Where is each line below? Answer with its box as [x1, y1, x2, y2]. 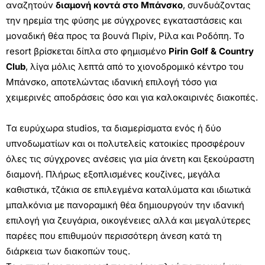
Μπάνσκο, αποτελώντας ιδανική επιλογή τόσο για [6, 76, 217, 88]
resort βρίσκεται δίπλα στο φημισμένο [6, 46, 169, 57]
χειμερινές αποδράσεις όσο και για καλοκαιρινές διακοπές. [6, 92, 258, 103]
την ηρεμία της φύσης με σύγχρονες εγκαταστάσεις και [6, 15, 242, 26]
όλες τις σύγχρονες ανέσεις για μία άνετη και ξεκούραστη [6, 153, 254, 164]
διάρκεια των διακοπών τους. [6, 245, 130, 257]
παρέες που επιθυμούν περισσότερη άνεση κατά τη [6, 230, 222, 241]
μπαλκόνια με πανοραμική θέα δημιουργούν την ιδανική [6, 199, 244, 211]
